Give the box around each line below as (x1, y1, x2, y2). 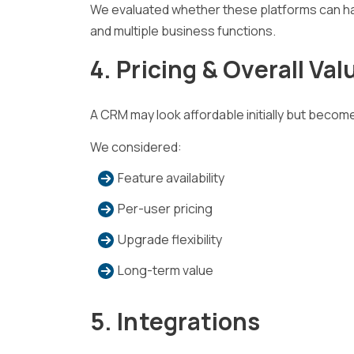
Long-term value (118, 261, 213, 279)
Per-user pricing (118, 199, 213, 217)
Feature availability (118, 168, 224, 186)
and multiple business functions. (90, 21, 276, 40)
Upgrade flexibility (118, 230, 222, 248)
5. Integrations (90, 304, 261, 337)
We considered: (90, 137, 182, 156)
